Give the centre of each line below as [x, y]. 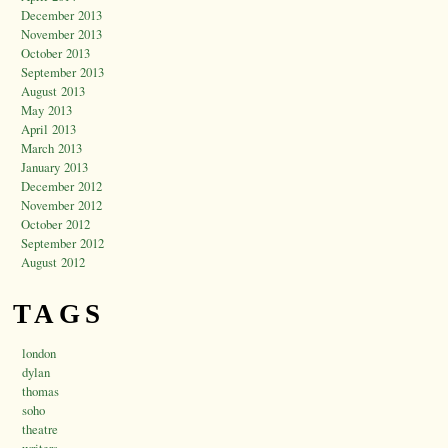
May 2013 [46, 110]
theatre [40, 429]
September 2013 [62, 72]
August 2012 [53, 262]
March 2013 [51, 148]
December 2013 [61, 15]
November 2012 [61, 205]
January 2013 [54, 167]
